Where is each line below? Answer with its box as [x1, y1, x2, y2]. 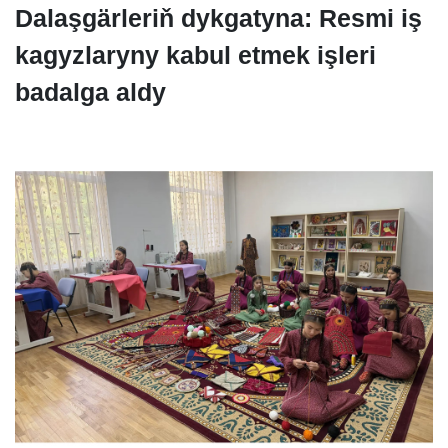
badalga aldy [15, 78, 166, 106]
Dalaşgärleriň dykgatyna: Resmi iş [15, 4, 422, 32]
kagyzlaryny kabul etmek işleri [15, 41, 376, 69]
